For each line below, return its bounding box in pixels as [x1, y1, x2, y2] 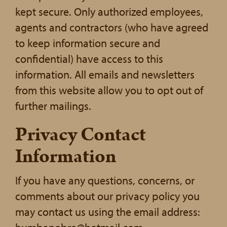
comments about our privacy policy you [15, 189, 200, 203]
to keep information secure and [15, 36, 160, 50]
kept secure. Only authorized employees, [15, 5, 203, 19]
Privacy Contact [15, 122, 146, 148]
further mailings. [15, 99, 91, 113]
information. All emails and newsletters [15, 67, 195, 82]
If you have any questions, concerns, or [15, 173, 195, 187]
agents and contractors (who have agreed [15, 20, 208, 34]
